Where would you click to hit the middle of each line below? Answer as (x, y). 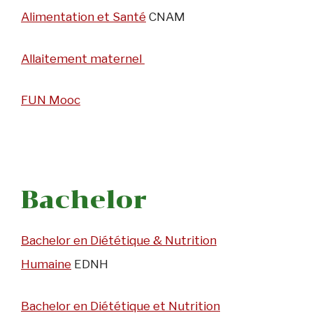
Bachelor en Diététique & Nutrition (119, 241)
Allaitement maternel (83, 58)
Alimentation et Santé (83, 17)
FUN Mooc (51, 100)
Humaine (46, 264)
